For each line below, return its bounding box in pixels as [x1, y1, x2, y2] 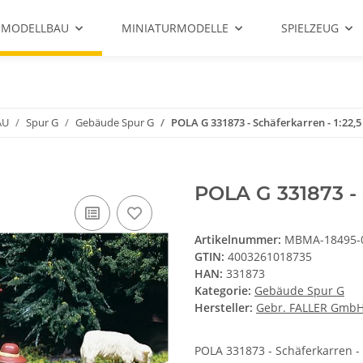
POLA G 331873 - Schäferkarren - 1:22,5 [171, 115, 361, 130]
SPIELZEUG [281, 20, 339, 36]
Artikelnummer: [194, 232, 284, 248]
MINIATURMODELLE [122, 20, 228, 36]
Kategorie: [194, 283, 254, 299]
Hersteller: [194, 300, 253, 316]
